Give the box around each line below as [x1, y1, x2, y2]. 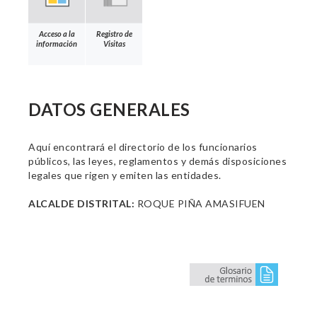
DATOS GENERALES [28, 99, 190, 120]
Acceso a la [38, 28, 75, 38]
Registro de [96, 28, 132, 38]
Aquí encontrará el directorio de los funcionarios [28, 141, 258, 153]
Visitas [103, 38, 125, 48]
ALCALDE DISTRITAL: [28, 197, 134, 209]
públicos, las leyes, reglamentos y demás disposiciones [28, 155, 287, 167]
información [36, 38, 77, 48]
